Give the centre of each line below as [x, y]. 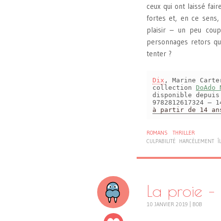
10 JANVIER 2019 [167, 204]
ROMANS [157, 133]
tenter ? [159, 53]
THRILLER [184, 133]
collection [174, 88]
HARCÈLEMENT [197, 141]
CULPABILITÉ [161, 141]
